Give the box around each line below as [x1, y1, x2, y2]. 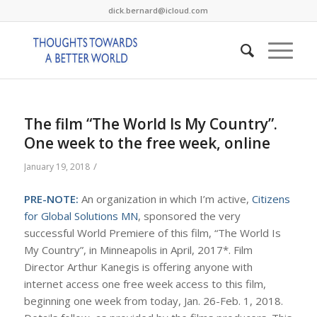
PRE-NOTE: [23, 191, 79, 206]
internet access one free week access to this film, [23, 276, 266, 291]
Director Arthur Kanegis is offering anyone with [23, 259, 253, 274]
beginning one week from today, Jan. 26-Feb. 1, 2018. [23, 293, 283, 308]
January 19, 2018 [23, 161, 90, 173]
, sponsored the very [137, 208, 241, 223]
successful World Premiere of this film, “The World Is [23, 225, 281, 240]
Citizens [251, 191, 290, 206]
